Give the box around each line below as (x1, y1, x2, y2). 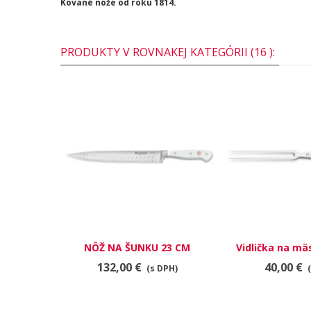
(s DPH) (146, 262, 178, 274)
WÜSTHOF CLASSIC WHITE (74, 255, 200, 269)
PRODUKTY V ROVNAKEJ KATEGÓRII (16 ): (60, 44, 275, 60)
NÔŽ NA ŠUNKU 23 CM (84, 241, 190, 254)
